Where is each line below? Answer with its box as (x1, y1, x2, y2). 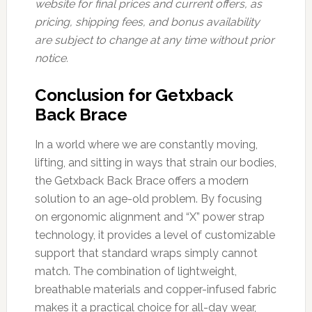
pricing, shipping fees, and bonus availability (34, 15, 260, 29)
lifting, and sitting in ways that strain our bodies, (34, 155, 276, 169)
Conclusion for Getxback (34, 84, 233, 105)
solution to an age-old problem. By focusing (34, 192, 262, 205)
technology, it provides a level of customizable (34, 228, 275, 242)
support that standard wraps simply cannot (34, 246, 258, 260)
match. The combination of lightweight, (34, 264, 237, 278)
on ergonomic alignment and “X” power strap (34, 210, 265, 224)
